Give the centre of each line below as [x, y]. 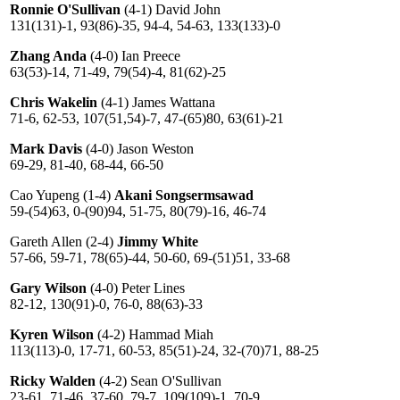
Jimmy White [158, 242]
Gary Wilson [50, 288]
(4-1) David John [171, 9]
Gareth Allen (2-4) [63, 242]
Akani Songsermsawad [184, 195]
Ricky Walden [53, 381]
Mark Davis [46, 149]
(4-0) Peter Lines [137, 288]
